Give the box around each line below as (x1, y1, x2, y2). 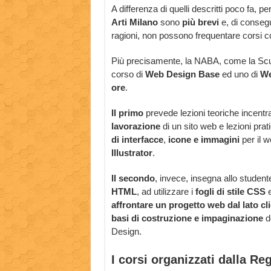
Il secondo (111, 173, 155, 184)
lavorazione (111, 121, 163, 132)
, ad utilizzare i (136, 186, 195, 197)
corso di (111, 69, 145, 80)
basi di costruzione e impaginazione (111, 213, 266, 224)
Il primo (111, 108, 143, 119)
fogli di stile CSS (195, 186, 266, 197)
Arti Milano (111, 17, 158, 28)
